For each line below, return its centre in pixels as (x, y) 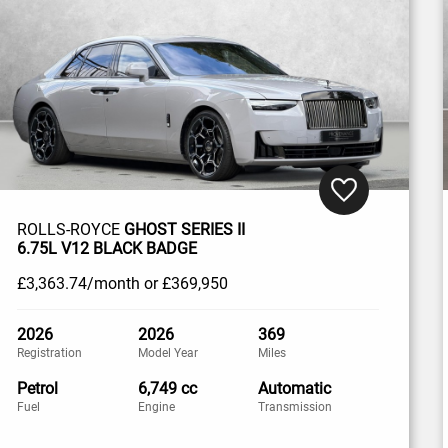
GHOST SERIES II (185, 230)
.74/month (103, 284)
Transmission (295, 407)
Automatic (295, 389)
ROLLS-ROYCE (71, 230)
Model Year (167, 353)
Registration (50, 353)
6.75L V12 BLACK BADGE (107, 249)
